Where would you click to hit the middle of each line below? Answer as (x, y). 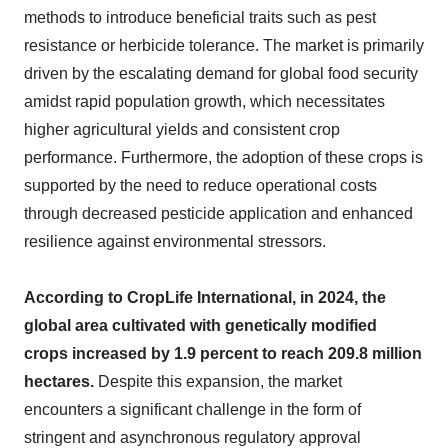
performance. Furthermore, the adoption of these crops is (223, 157)
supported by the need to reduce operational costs (200, 185)
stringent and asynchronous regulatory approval (192, 437)
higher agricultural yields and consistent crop (182, 129)
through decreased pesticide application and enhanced (218, 213)
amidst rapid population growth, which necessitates (204, 101)
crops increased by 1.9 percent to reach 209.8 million (223, 353)
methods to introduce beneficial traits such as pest (200, 17)
